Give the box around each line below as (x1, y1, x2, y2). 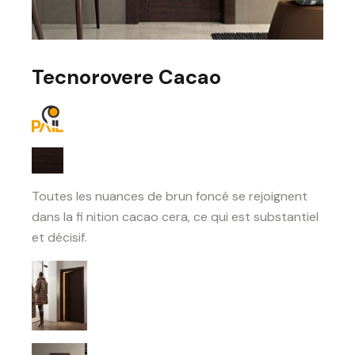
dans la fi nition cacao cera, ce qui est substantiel (32, 208, 319, 226)
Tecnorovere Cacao (32, 64, 221, 91)
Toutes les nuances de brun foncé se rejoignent (32, 188, 307, 205)
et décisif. (32, 229, 87, 246)
